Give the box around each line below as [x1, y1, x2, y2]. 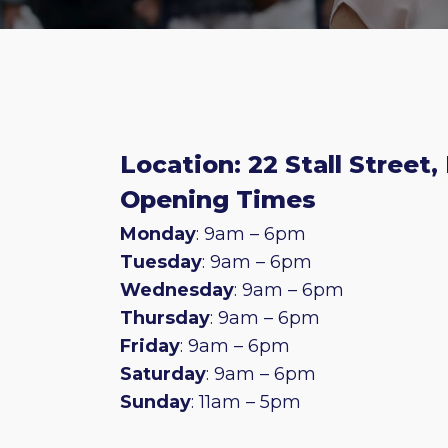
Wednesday [120, 279, 234, 302]
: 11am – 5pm [191, 391, 301, 414]
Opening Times [120, 184, 316, 214]
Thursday [120, 307, 210, 330]
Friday [120, 335, 180, 358]
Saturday [120, 363, 206, 386]
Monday [120, 223, 196, 246]
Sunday [120, 391, 191, 414]
